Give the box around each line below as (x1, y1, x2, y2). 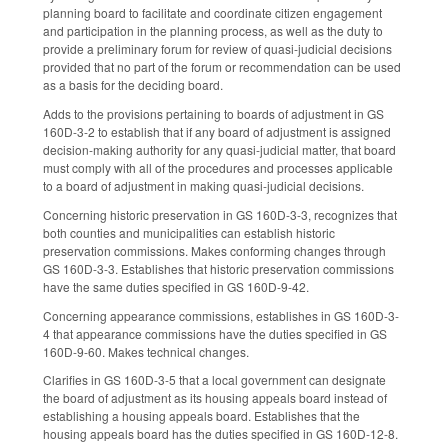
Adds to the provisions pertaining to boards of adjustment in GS (43, 105, 384, 123)
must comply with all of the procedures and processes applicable (43, 159, 393, 177)
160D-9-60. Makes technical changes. (43, 342, 252, 360)
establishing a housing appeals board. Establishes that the (43, 407, 360, 425)
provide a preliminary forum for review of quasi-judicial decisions (43, 40, 392, 58)
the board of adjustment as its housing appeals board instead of (43, 389, 387, 407)
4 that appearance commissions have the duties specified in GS (43, 324, 387, 342)
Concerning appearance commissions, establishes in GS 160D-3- (43, 306, 399, 324)
